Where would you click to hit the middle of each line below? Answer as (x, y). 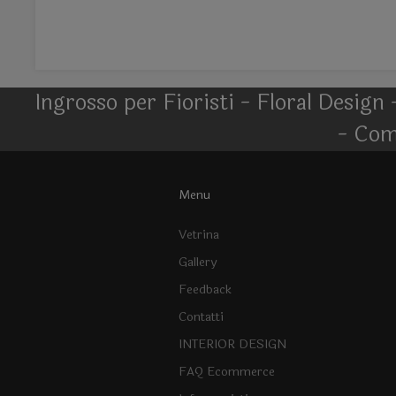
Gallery (197, 263)
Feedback (205, 290)
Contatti (201, 317)
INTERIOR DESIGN (232, 345)
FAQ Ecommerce (226, 372)
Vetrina (198, 235)
